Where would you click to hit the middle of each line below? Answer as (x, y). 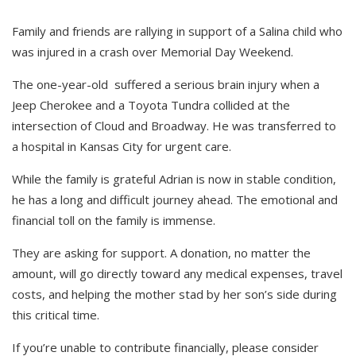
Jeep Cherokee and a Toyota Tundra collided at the (151, 105)
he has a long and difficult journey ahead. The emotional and (175, 199)
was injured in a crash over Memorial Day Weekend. (153, 52)
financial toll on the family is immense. (114, 220)
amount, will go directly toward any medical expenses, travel (177, 273)
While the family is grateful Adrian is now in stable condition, (174, 179)
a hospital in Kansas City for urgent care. (122, 146)
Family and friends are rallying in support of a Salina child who (177, 31)
